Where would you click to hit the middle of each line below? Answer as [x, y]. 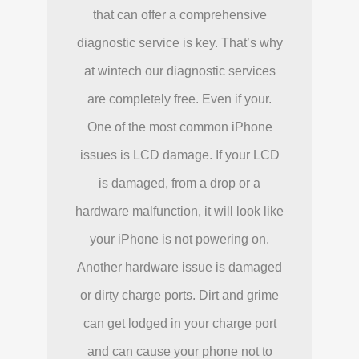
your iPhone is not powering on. [179, 240]
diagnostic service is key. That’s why [179, 43]
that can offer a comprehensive [179, 15]
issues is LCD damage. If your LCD [179, 155]
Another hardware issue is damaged [179, 268]
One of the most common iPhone [179, 127]
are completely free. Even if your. [179, 99]
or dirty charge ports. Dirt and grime [179, 296]
